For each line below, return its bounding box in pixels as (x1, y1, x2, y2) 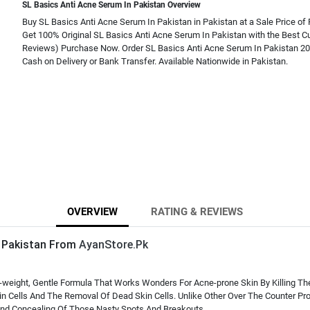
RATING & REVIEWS (151, 206, 243, 218)
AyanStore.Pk (79, 238, 148, 251)
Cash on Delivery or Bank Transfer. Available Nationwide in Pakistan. (22, 56, 288, 66)
